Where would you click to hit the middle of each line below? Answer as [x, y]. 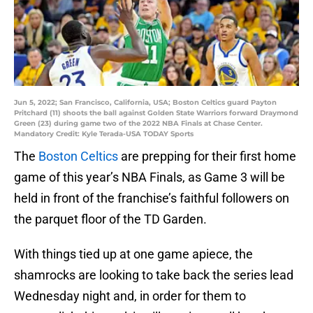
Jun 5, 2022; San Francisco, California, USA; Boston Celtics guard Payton [145, 103]
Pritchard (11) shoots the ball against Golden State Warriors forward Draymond [156, 113]
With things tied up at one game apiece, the [133, 254]
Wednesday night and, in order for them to [130, 296]
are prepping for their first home [207, 156]
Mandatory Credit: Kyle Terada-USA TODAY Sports [104, 134]
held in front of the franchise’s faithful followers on [152, 198]
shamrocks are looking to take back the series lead [154, 275]
